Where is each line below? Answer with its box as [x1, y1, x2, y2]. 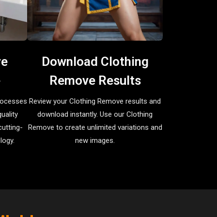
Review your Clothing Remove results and [29, 96, 161, 106]
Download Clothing [41, 54, 149, 69]
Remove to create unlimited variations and [28, 123, 162, 132]
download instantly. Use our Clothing [37, 109, 153, 119]
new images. [75, 136, 115, 145]
